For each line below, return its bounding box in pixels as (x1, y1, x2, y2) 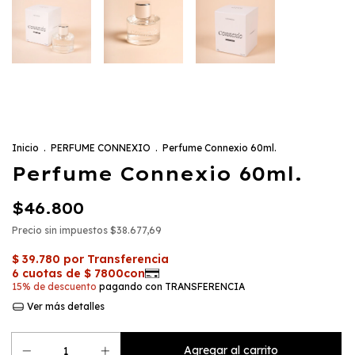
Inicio (12, 142, 39, 155)
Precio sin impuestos (12, 224, 110, 237)
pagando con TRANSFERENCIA (97, 281, 245, 293)
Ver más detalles (24, 300, 105, 313)
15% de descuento (12, 281, 97, 293)
